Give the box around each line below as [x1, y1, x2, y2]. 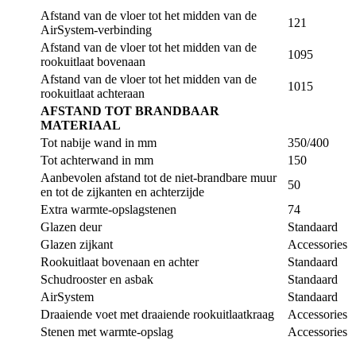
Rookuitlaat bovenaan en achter [41, 254, 199, 269]
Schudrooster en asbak [41, 272, 153, 286]
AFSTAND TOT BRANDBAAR [41, 103, 219, 118]
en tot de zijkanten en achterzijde [41, 184, 204, 199]
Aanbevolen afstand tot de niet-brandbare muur [41, 170, 277, 184]
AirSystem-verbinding [41, 22, 152, 37]
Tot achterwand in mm [41, 153, 153, 167]
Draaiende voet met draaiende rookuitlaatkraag [41, 307, 274, 321]
